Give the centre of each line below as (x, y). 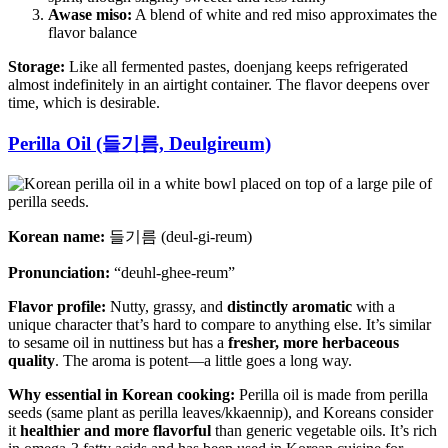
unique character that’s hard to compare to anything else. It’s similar (219, 325)
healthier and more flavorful (115, 431)
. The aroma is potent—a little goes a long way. (203, 361)
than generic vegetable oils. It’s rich (324, 431)
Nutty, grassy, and (166, 307)
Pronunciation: (59, 273)
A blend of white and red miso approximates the (284, 14)
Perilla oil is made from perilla (331, 395)
